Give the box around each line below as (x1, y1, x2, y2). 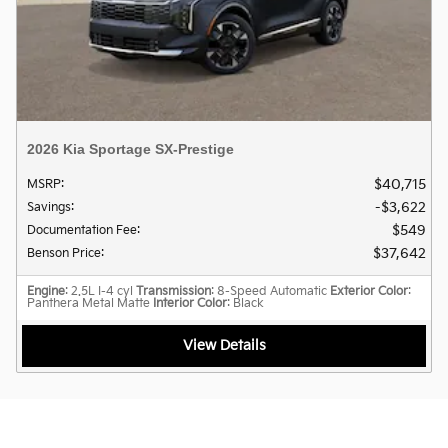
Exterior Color (330, 283, 408, 299)
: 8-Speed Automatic (211, 283, 327, 299)
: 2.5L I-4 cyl (65, 283, 133, 299)
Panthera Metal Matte (27, 295, 150, 311)
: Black (227, 295, 264, 311)
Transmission (136, 283, 211, 299)
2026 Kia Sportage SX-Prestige (27, 140, 234, 157)
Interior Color (153, 295, 227, 311)
